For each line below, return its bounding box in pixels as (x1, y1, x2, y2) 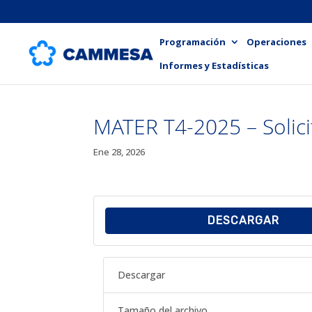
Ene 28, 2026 (93, 146, 146, 158)
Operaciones (247, 35, 306, 48)
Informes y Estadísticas (159, 58, 269, 72)
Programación (159, 35, 226, 48)
